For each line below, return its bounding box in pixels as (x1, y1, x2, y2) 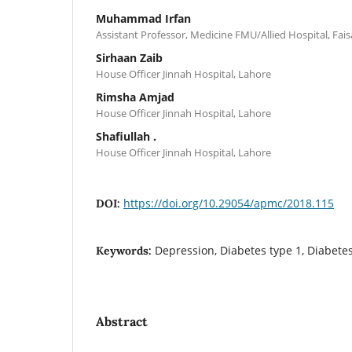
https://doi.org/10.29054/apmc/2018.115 (123, 195, 334, 211)
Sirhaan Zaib (96, 49, 163, 65)
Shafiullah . (96, 128, 156, 144)
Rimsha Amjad (96, 89, 174, 104)
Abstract (96, 313, 148, 329)
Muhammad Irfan (96, 10, 191, 26)
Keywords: (96, 243, 155, 258)
